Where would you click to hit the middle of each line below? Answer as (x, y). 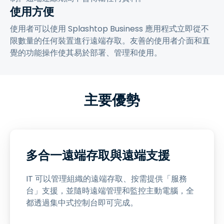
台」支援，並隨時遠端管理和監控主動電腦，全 (110, 191)
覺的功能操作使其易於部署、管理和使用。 (86, 53)
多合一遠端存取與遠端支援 (98, 155)
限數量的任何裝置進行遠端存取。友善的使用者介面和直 (110, 41)
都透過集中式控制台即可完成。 (82, 203)
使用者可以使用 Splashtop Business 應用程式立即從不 (109, 29)
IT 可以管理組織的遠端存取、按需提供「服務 (106, 179)
